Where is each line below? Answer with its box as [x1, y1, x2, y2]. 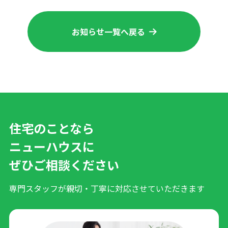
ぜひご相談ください [9, 156, 119, 174]
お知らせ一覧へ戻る [71, 25, 145, 38]
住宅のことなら [9, 119, 94, 137]
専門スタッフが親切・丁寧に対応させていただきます [9, 182, 205, 195]
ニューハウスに [9, 137, 95, 156]
